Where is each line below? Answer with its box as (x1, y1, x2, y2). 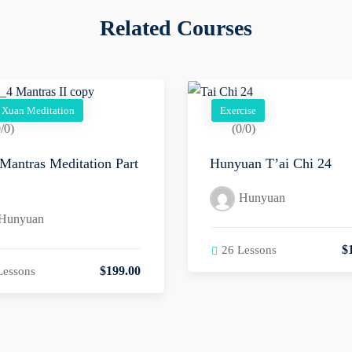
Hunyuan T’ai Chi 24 (210, 156, 332, 172)
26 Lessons (222, 244, 277, 257)
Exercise (220, 104, 256, 117)
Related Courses (100, 16, 252, 41)
